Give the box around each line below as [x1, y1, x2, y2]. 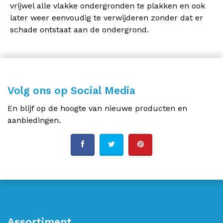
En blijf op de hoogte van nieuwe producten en [7, 104, 187, 113]
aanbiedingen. [7, 115, 61, 125]
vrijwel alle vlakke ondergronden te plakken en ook [10, 1, 205, 10]
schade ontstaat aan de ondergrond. [10, 25, 149, 34]
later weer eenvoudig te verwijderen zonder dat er [10, 13, 203, 22]
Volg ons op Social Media [7, 84, 135, 97]
